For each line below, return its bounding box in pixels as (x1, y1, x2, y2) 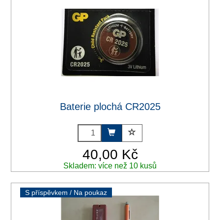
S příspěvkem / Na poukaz (25, 188, 107, 196)
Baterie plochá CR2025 (59, 101, 161, 112)
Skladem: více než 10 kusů (63, 161, 157, 170)
